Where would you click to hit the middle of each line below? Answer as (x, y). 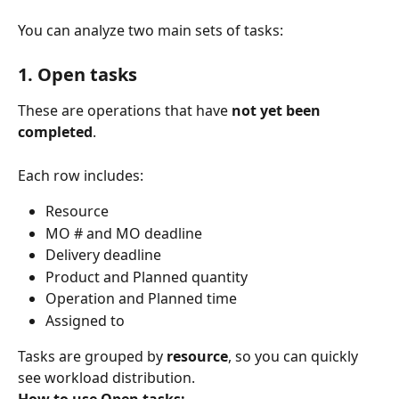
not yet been (278, 111)
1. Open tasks (77, 75)
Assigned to (85, 320)
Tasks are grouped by (92, 357)
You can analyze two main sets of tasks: (151, 31)
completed (55, 132)
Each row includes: (81, 175)
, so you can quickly (295, 357)
